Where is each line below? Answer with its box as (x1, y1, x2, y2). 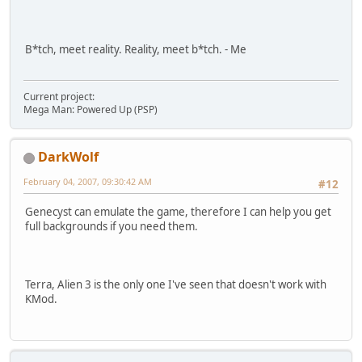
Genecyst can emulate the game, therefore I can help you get (25, 204, 331, 220)
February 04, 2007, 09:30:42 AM (23, 175, 152, 188)
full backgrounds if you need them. (25, 219, 198, 234)
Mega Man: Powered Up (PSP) (23, 103, 158, 117)
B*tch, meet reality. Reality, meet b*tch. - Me (25, 41, 246, 57)
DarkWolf (38, 148, 99, 166)
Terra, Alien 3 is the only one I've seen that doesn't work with (25, 277, 326, 293)
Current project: (23, 90, 95, 104)
